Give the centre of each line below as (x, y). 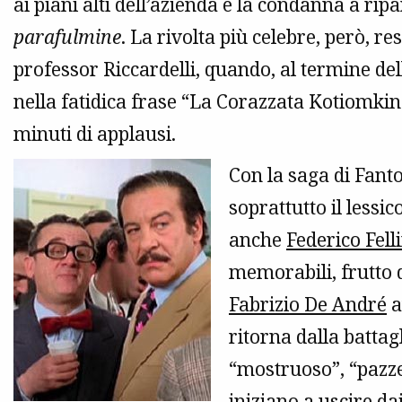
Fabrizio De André (308, 305)
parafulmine (67, 37)
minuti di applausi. (95, 134)
